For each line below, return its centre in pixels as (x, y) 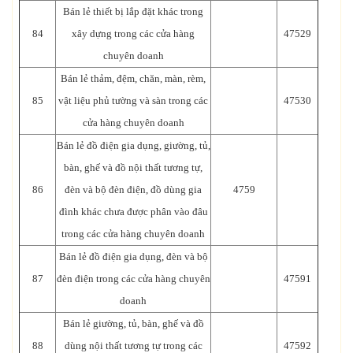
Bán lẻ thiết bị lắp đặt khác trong (133, 11)
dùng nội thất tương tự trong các (133, 345)
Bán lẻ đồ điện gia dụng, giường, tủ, (133, 145)
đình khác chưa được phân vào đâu (133, 211)
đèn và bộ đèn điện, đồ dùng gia (133, 189)
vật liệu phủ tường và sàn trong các (133, 100)
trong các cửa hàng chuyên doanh (133, 233)
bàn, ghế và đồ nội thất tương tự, (133, 167)
